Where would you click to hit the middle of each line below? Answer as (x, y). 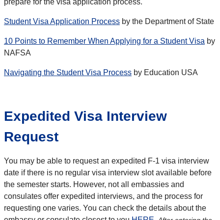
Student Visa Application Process (62, 22)
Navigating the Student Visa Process (68, 73)
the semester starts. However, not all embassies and (94, 185)
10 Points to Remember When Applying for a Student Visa (104, 41)
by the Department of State (167, 22)
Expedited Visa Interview (85, 116)
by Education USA (165, 73)
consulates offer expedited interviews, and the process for (103, 196)
